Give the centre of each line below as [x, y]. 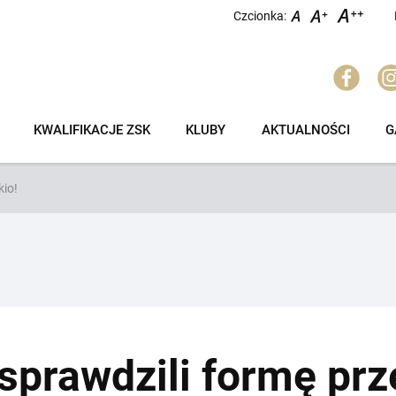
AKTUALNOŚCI [305, 130]
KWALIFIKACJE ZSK [92, 130]
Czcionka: [260, 15]
